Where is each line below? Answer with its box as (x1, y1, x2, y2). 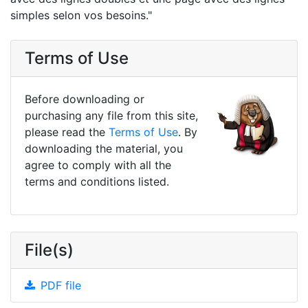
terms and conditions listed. (25, 174, 169, 188)
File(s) (25, 239, 74, 260)
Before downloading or (25, 91, 144, 106)
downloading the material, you (25, 141, 183, 155)
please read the (25, 124, 109, 139)
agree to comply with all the (25, 157, 171, 172)
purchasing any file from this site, (25, 108, 198, 122)
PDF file (41, 278, 81, 292)
